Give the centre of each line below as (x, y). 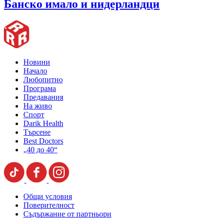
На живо (38, 106)
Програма (40, 88)
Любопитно (43, 80)
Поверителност (49, 205)
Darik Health (43, 123)
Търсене (37, 132)
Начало (35, 71)
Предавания (43, 97)
